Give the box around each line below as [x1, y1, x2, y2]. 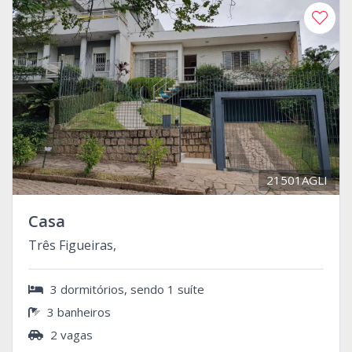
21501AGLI [266, 172, 328, 189]
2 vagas [47, 327, 93, 343]
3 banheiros [44, 304, 111, 321]
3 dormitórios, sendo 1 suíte [47, 281, 204, 298]
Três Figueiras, [28, 236, 116, 255]
